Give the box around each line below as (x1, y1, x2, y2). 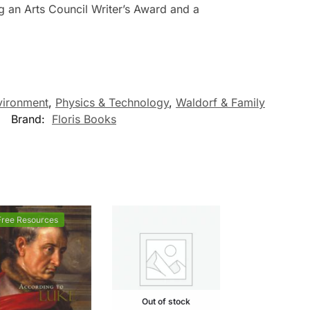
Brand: (11, 111, 48, 126)
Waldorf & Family (176, 95, 265, 109)
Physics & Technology (55, 95, 169, 109)
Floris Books (52, 111, 116, 126)
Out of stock (141, 295, 190, 307)
